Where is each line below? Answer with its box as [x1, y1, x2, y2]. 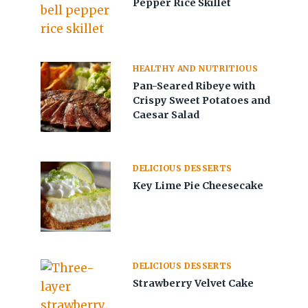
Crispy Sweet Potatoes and [133, 94, 271, 107]
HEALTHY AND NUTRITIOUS [133, 63, 258, 74]
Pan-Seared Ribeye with [133, 80, 256, 93]
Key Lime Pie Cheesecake [133, 179, 264, 192]
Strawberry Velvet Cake [133, 277, 254, 290]
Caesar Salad [133, 109, 200, 122]
